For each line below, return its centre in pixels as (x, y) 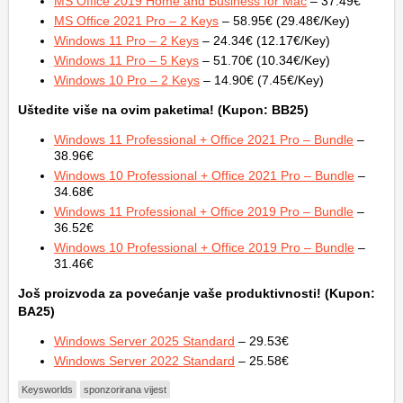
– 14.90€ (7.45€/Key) (262, 80)
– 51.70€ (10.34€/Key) (264, 60)
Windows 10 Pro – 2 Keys (127, 80)
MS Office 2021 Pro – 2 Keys (136, 20)
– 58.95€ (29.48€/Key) (284, 20)
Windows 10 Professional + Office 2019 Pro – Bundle (204, 247)
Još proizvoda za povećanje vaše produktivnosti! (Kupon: (197, 293)
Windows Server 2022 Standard (144, 360)
